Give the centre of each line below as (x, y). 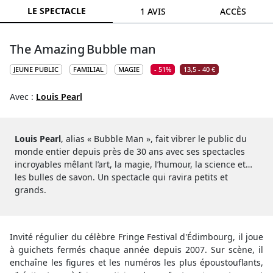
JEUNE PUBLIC (36, 69)
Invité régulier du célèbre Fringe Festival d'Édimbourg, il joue (136, 236)
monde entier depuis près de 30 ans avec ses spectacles (130, 151)
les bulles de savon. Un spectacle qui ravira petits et (121, 177)
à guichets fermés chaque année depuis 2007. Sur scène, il (136, 249)
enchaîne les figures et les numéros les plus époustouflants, (136, 262)
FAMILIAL (88, 69)
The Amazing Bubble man (83, 49)
